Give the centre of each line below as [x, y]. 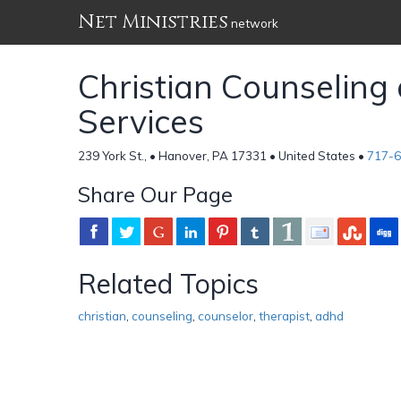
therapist [284, 316]
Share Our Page [155, 194]
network [253, 23]
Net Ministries [153, 22]
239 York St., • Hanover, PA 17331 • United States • [222, 155]
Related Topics [168, 283]
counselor [226, 316]
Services [141, 121]
